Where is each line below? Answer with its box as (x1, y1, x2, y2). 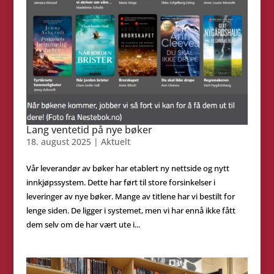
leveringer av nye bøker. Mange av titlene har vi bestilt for (26, 191, 235, 202)
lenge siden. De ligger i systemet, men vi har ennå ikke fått (26, 205, 235, 217)
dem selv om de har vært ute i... (26, 219, 140, 231)
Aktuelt (100, 136, 130, 148)
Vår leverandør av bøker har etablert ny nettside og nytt (26, 163, 229, 174)
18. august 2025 (26, 136, 91, 148)
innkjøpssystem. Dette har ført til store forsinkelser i (26, 177, 215, 188)
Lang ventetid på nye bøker (26, 123, 152, 137)
